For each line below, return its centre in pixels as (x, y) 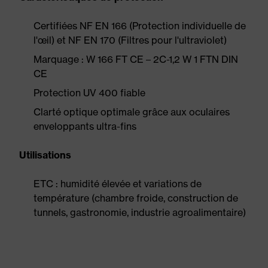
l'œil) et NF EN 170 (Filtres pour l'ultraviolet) (130, 40)
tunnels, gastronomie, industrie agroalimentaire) (140, 212)
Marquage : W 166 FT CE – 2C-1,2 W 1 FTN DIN (136, 59)
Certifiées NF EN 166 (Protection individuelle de (140, 26)
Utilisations (45, 155)
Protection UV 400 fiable (89, 93)
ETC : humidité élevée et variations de (118, 184)
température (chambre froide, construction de (136, 198)
